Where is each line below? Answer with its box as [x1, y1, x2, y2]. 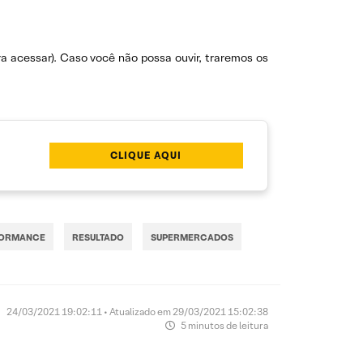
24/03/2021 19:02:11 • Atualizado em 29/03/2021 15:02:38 [6, 305, 268, 318]
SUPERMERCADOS [151, 232, 233, 244]
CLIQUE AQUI [110, 149, 182, 162]
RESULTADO [72, 232, 124, 244]
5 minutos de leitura [179, 319, 268, 332]
